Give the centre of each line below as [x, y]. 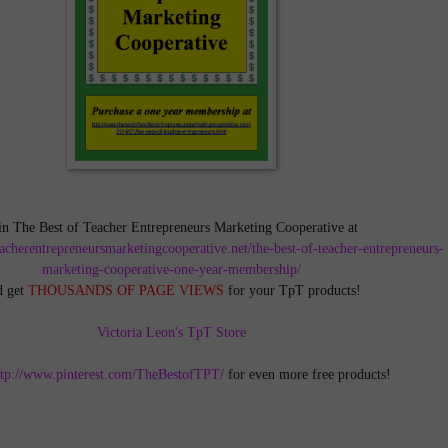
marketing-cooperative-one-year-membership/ [171, 268]
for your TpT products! [294, 289]
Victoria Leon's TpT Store [171, 331]
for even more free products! [307, 373]
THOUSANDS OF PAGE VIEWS [125, 289]
